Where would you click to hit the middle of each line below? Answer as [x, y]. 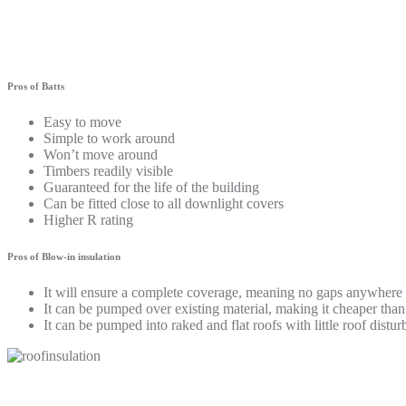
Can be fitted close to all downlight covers [164, 203]
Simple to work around [109, 138]
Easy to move [82, 121]
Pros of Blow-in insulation [64, 256]
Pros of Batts [36, 86]
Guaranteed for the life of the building [151, 187]
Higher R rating [88, 219]
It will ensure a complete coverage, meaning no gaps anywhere [223, 292]
